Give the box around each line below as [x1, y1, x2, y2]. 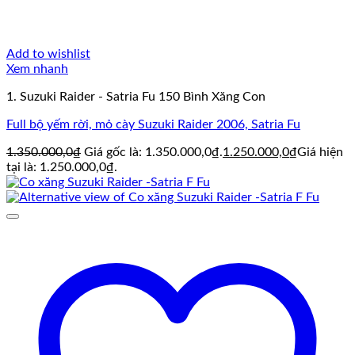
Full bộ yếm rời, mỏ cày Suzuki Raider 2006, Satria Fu [6, 118, 300, 132]
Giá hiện [297, 146, 343, 159]
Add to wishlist [6, 48, 90, 61]
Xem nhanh [6, 63, 68, 76]
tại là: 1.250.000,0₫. [6, 161, 117, 174]
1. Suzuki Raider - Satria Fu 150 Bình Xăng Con [6, 90, 265, 104]
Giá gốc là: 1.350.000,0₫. [84, 146, 223, 159]
